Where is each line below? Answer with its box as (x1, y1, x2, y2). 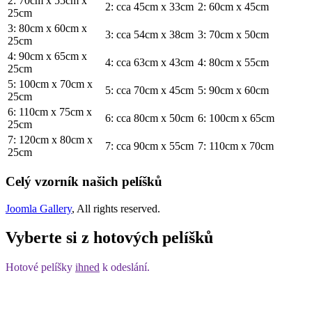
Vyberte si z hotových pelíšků (6, 228, 213, 247)
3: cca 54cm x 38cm (105, 29, 194, 41)
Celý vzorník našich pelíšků (6, 173, 162, 189)
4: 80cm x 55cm (198, 56, 269, 69)
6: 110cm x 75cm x (8, 106, 92, 118)
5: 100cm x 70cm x (8, 78, 93, 91)
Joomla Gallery (6, 202, 72, 214)
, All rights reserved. (72, 202, 160, 214)
